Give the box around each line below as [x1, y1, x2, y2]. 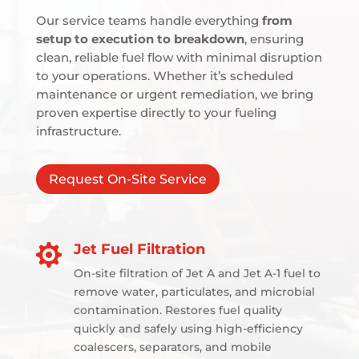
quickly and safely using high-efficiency [73, 321, 303, 336]
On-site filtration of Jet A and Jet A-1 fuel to [73, 265, 321, 280]
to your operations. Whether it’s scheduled [35, 68, 293, 84]
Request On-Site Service [48, 171, 207, 188]
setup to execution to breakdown [35, 31, 244, 47]
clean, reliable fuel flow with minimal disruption [35, 50, 322, 66]
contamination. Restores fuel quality [73, 302, 282, 317]
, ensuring [244, 31, 304, 47]
